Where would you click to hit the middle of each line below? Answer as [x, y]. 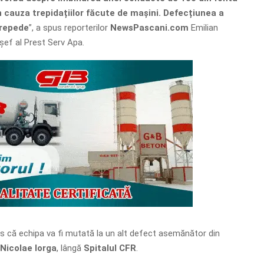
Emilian [203, 27]
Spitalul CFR [110, 248]
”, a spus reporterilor [69, 27]
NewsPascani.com [149, 27]
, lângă [70, 248]
